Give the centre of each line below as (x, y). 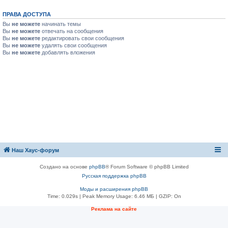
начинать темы (61, 24)
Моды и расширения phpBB (114, 189)
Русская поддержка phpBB (114, 176)
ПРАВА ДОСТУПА (27, 14)
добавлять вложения (68, 52)
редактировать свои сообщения (82, 38)
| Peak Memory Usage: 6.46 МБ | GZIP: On (129, 196)
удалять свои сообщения (74, 45)
